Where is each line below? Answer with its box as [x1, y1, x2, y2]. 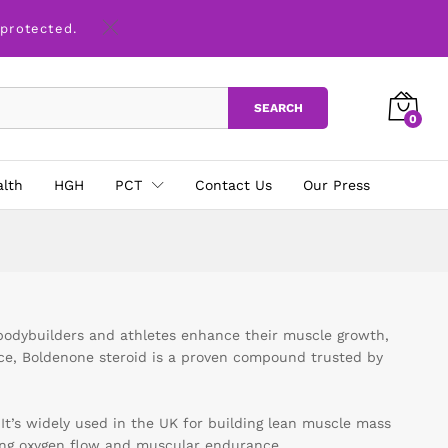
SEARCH [253, 101, 303, 116]
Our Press [303, 176, 370, 193]
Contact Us [195, 176, 272, 193]
